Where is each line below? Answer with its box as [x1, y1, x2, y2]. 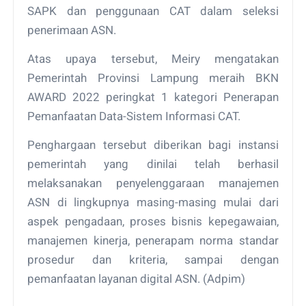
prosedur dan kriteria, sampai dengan [27, 252, 279, 266]
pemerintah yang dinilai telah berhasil [27, 156, 279, 171]
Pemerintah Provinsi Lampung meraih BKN [27, 70, 279, 85]
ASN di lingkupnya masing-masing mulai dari [27, 195, 279, 209]
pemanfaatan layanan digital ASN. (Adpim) [27, 271, 246, 286]
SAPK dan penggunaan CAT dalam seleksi [27, 3, 279, 18]
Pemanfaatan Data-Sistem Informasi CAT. [27, 109, 244, 123]
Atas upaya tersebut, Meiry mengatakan [27, 51, 279, 66]
